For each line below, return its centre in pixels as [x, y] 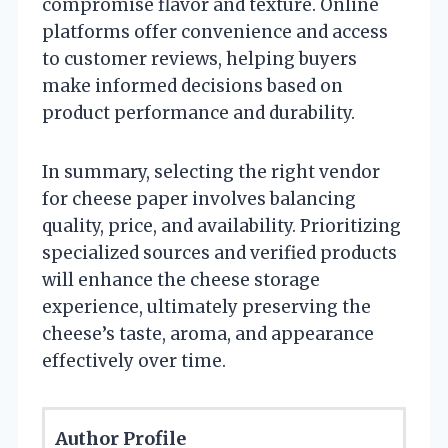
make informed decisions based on [192, 85]
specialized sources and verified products [219, 252]
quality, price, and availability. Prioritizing [221, 225]
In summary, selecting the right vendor [211, 171]
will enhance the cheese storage [181, 279]
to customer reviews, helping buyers [199, 58]
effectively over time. [134, 360]
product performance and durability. [198, 112]
